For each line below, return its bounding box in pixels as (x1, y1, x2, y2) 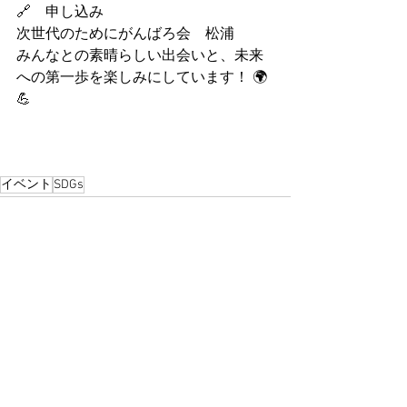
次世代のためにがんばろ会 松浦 (16, 25, 234, 45)
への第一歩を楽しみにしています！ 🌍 (16, 69, 267, 88)
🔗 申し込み (16, 4, 118, 23)
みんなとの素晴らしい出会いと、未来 (16, 47, 263, 66)
